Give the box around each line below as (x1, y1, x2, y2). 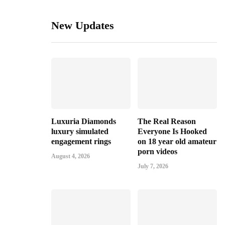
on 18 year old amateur (138, 137, 216, 146)
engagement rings (51, 137, 111, 146)
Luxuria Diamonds (51, 117, 116, 126)
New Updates (51, 19, 114, 32)
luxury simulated (51, 127, 108, 136)
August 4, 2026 (51, 153, 90, 160)
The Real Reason (138, 117, 196, 126)
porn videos (138, 147, 177, 156)
